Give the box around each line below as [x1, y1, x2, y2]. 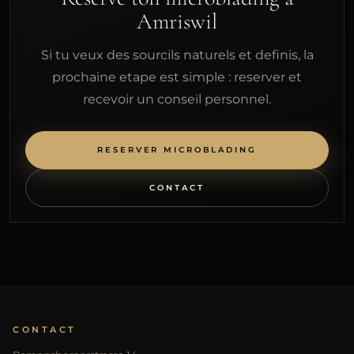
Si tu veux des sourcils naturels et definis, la [40, 47, 314, 63]
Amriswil [137, 7, 217, 35]
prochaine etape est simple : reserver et [52, 70, 302, 85]
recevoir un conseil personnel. [83, 92, 271, 107]
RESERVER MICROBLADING [97, 145, 257, 156]
